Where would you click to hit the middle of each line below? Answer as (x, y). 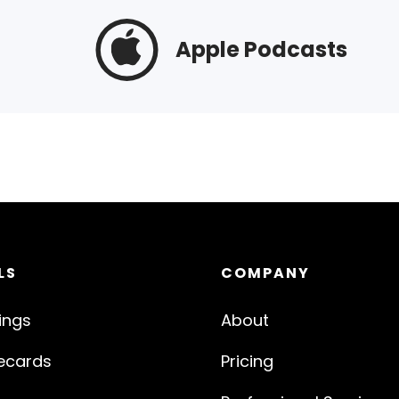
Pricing (247, 362)
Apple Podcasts (261, 50)
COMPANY (265, 273)
